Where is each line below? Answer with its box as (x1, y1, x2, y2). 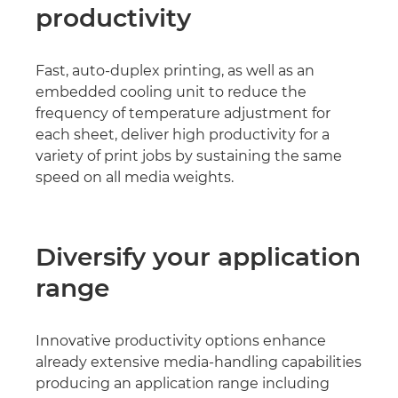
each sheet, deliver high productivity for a (36, 126, 330, 143)
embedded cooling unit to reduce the (36, 84, 306, 100)
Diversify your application (36, 242, 361, 272)
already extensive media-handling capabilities (36, 354, 362, 370)
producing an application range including (36, 375, 330, 392)
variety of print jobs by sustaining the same (36, 147, 342, 164)
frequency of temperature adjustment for (36, 105, 330, 122)
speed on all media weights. (36, 169, 234, 186)
